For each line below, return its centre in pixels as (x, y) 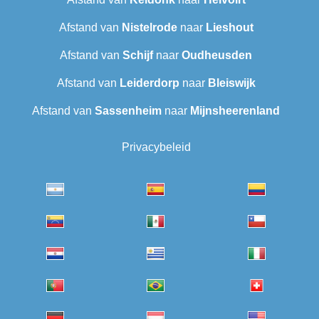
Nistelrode (149, 28)
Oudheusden (217, 56)
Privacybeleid (156, 147)
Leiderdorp (149, 83)
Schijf (138, 56)
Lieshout (229, 28)
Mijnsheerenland (235, 111)
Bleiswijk (231, 83)
